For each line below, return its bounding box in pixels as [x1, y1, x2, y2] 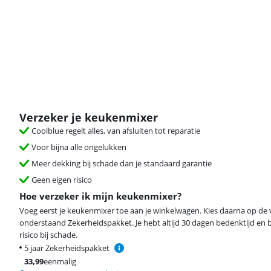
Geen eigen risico [31, 174, 92, 185]
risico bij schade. [19, 229, 77, 240]
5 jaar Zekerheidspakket [24, 243, 109, 253]
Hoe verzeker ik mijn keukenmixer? [19, 190, 181, 202]
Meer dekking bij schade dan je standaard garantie [31, 158, 212, 169]
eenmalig [44, 256, 76, 267]
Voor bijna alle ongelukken [31, 142, 126, 152]
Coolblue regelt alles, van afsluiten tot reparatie [31, 125, 200, 136]
